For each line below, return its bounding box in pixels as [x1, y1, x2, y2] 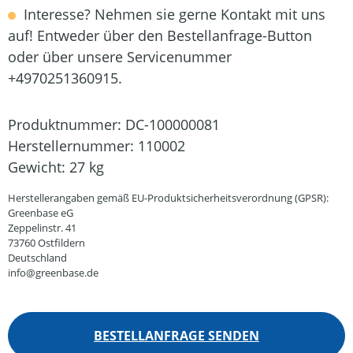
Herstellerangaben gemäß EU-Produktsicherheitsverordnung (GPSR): [8, 191, 329, 205]
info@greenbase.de [8, 266, 98, 280]
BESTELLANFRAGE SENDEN [94, 327, 259, 344]
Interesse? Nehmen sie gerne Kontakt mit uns [20, 5, 325, 24]
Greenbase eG [8, 206, 73, 220]
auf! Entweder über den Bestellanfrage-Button [8, 26, 312, 45]
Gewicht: [8, 158, 69, 176]
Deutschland [8, 251, 67, 265]
